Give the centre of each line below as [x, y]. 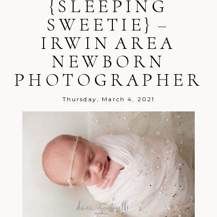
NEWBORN [108, 62]
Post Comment [57, 46]
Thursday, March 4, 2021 [108, 99]
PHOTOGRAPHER [108, 80]
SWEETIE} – [108, 25]
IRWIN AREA [108, 43]
